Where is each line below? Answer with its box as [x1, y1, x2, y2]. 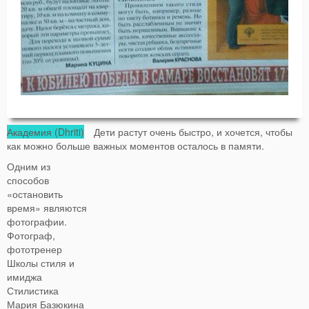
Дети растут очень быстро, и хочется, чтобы [84, 125, 292, 139]
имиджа [7, 270, 42, 284]
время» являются [7, 201, 87, 215]
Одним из [7, 159, 50, 174]
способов [7, 173, 49, 188]
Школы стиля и [7, 256, 74, 270]
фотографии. [7, 215, 67, 229]
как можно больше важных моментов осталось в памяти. [7, 139, 264, 153]
